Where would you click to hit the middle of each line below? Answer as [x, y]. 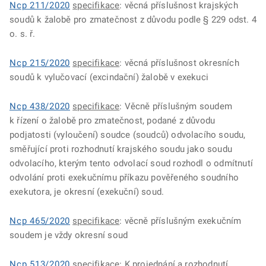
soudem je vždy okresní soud [70, 235]
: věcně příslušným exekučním [180, 221]
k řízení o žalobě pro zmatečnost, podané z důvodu [113, 121]
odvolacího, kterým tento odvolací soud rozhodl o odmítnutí [131, 163]
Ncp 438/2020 [40, 106]
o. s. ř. [24, 34]
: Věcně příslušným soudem [176, 106]
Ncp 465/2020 [40, 221]
